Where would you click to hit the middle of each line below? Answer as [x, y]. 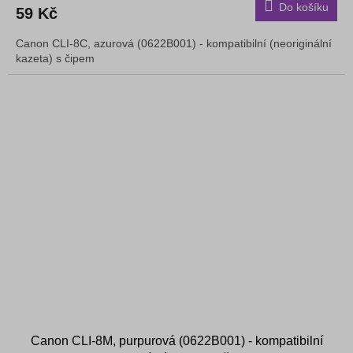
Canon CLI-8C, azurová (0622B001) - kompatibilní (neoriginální [174, 44]
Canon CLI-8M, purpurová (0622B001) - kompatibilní [176, 341]
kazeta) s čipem [58, 59]
